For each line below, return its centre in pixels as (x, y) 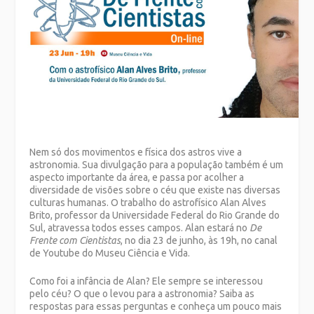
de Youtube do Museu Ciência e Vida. (110, 253)
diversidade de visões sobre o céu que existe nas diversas (155, 190)
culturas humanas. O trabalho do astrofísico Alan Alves (148, 202)
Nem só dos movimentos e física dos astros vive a (136, 152)
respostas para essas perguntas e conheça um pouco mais (156, 307)
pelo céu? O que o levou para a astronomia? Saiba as (142, 294)
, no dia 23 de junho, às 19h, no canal (199, 240)
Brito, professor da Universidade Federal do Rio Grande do (155, 215)
